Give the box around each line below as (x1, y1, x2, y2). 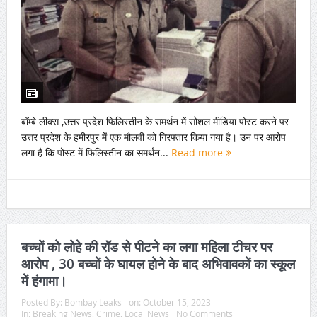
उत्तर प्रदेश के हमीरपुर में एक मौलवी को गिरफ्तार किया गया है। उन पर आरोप (21, 129, 286, 144)
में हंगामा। (21, 272, 67, 291)
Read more (171, 145, 226, 159)
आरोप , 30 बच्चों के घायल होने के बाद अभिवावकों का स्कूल (21, 255, 295, 274)
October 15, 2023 (142, 296, 211, 309)
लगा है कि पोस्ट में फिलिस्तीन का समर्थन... (21, 145, 171, 159)
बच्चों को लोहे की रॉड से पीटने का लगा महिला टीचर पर (21, 238, 272, 257)
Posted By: (21, 296, 64, 309)
